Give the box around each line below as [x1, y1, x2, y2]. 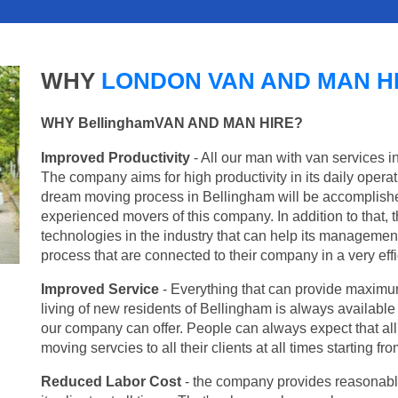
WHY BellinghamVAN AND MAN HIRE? [41, 115, 303, 131]
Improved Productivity [41, 149, 190, 165]
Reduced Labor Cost [41, 373, 181, 389]
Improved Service [41, 281, 159, 297]
